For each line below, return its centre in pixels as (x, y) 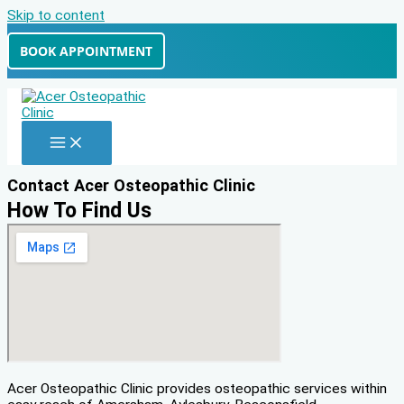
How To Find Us (79, 210)
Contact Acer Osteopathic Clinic (131, 185)
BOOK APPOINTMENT (86, 51)
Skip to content (56, 15)
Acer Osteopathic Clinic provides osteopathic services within (197, 388)
